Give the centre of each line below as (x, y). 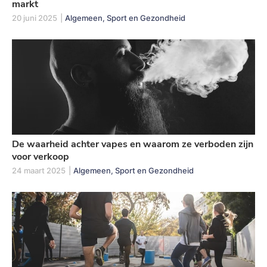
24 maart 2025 (39, 170)
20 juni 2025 (35, 18)
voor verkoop (41, 156)
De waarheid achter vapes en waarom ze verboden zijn (133, 144)
